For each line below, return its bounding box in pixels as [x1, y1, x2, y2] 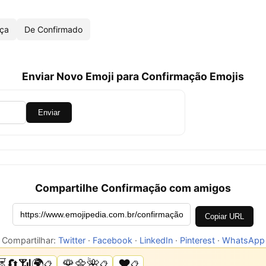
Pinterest [179, 235, 215, 245]
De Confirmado [24, 24, 83, 34]
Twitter [58, 235, 85, 245]
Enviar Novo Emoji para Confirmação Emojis [22, 70, 244, 83]
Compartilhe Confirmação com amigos [35, 182, 231, 194]
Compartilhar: [1, 235, 58, 245]
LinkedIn [139, 235, 173, 245]
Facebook [92, 235, 132, 245]
